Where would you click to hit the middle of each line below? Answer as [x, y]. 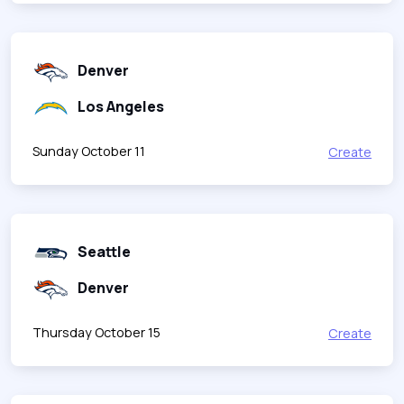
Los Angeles [121, 106]
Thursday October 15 [96, 332]
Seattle [104, 251]
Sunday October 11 [89, 151]
